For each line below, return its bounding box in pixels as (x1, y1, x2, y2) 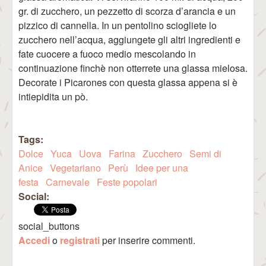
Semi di (189, 147, 221, 160)
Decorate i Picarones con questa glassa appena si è (18, 75, 237, 89)
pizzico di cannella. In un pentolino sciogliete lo (18, 18, 217, 32)
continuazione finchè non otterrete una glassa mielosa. (18, 61, 248, 75)
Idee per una (135, 161, 188, 175)
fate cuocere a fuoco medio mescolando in (18, 47, 196, 61)
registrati (60, 233, 100, 247)
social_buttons (18, 219, 80, 233)
